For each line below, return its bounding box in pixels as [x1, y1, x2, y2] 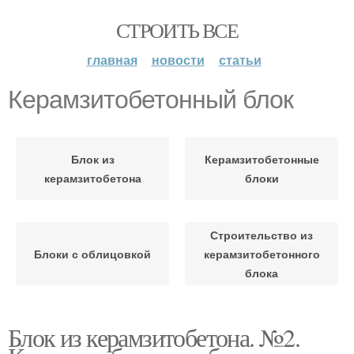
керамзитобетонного [203, 246, 320, 262]
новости [151, 51, 205, 69]
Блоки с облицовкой [34, 246, 151, 262]
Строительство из [210, 227, 313, 243]
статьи [218, 51, 262, 69]
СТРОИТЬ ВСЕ [115, 17, 239, 43]
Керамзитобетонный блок [8, 85, 293, 114]
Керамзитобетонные [204, 151, 319, 167]
